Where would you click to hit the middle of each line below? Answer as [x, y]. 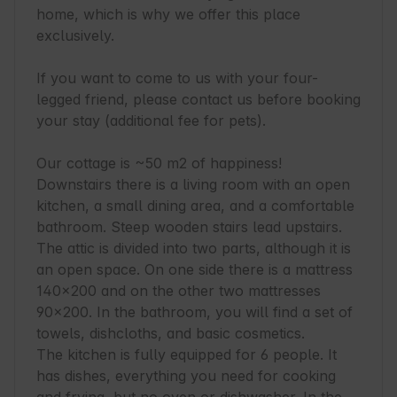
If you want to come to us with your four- [177, 78]
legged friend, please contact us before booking [198, 100]
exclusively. [75, 36]
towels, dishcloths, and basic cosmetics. [171, 334]
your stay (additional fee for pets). [151, 121]
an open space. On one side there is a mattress [195, 270]
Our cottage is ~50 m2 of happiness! [159, 163]
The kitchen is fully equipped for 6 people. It [187, 355]
